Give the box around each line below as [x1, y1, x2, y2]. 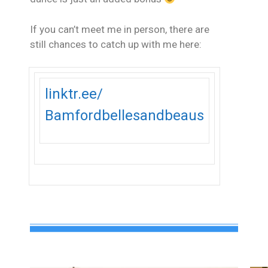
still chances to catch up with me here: [30, 38, 202, 50]
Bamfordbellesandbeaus [45, 107, 204, 124]
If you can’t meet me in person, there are [30, 23, 209, 35]
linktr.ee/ [45, 86, 103, 103]
